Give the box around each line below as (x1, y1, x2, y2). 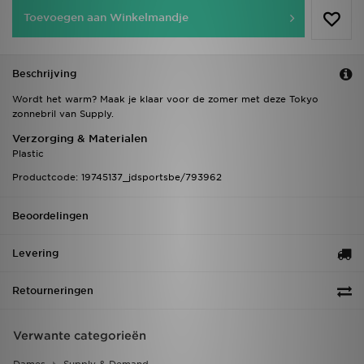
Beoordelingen (12, 210, 89, 223)
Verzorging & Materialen (12, 132, 147, 145)
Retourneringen (12, 284, 93, 297)
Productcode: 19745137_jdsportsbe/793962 (12, 171, 222, 184)
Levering (12, 247, 58, 260)
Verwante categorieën (13, 329, 146, 343)
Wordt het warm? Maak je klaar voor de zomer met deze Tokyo (12, 93, 318, 106)
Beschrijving (12, 67, 76, 80)
